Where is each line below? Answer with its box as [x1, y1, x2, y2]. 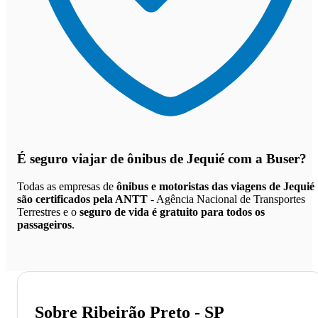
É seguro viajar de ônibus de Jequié [17, 151, 224, 167]
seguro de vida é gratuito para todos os [79, 205, 265, 218]
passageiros [17, 218, 72, 231]
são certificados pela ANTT [17, 192, 148, 205]
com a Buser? [224, 151, 307, 167]
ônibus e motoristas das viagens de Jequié [116, 180, 314, 192]
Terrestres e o [17, 205, 79, 218]
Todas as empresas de [17, 180, 116, 192]
